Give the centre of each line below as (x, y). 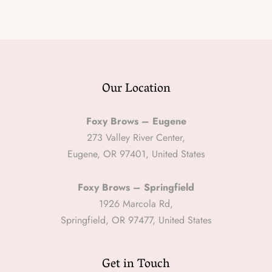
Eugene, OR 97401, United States (136, 154)
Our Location (136, 90)
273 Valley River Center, (136, 138)
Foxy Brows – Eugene (136, 121)
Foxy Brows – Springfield (136, 188)
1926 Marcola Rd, (136, 204)
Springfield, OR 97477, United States (136, 220)
